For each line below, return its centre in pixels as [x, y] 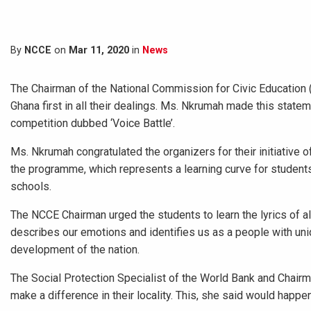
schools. [31, 186]
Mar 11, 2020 [99, 50]
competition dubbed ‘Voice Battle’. [93, 123]
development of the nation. [75, 250]
